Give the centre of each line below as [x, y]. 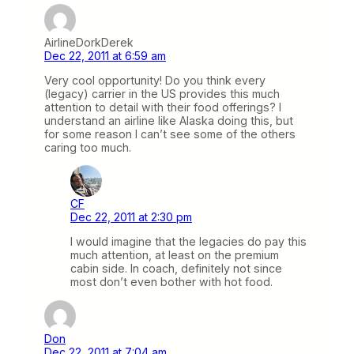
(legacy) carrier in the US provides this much [162, 94]
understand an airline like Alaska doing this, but [169, 121]
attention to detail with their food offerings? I [163, 107]
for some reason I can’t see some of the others [170, 134]
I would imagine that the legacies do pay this [188, 242]
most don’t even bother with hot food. [171, 282]
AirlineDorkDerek [89, 43]
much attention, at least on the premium [175, 255]
